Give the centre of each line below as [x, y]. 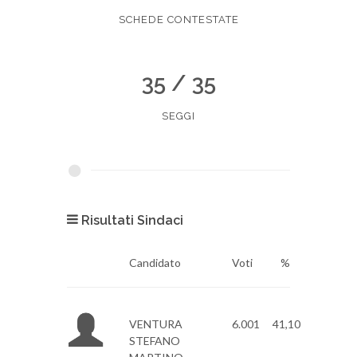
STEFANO [154, 341]
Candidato [155, 263]
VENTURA [155, 324]
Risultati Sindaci [131, 220]
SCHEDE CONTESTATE [178, 20]
